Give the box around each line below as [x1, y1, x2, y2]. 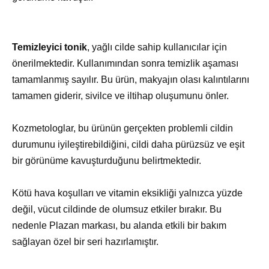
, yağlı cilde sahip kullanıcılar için [87, 41, 227, 52]
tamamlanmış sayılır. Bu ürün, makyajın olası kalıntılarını [12, 74, 249, 85]
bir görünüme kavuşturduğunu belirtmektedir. [12, 155, 201, 166]
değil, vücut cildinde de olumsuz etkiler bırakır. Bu [12, 204, 222, 215]
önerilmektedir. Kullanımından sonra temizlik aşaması [12, 58, 238, 68]
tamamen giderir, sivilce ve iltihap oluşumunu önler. [12, 90, 229, 101]
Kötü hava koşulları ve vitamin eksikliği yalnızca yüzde [12, 188, 243, 199]
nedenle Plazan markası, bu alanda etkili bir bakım [12, 220, 226, 231]
